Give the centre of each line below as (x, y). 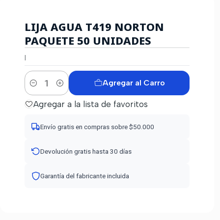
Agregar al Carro (134, 83)
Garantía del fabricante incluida (85, 176)
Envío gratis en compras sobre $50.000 (97, 127)
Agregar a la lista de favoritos (91, 104)
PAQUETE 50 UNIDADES (88, 41)
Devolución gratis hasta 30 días (86, 151)
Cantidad (39, 88)
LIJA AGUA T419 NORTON (94, 27)
